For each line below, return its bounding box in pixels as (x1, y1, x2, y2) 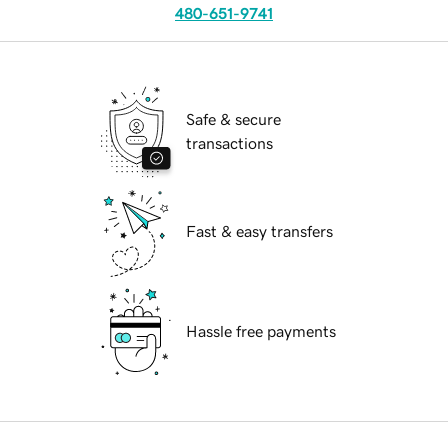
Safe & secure (186, 111, 281, 128)
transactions (186, 135, 273, 152)
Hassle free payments (186, 323, 336, 340)
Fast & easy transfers (186, 223, 333, 240)
